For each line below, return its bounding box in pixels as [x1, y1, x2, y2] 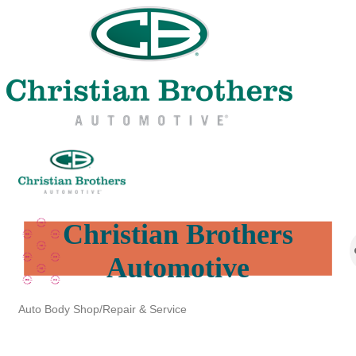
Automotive [106, 251, 250, 284]
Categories [17, 314, 70, 327]
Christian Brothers [63, 218, 293, 250]
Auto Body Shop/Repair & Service [18, 303, 187, 315]
